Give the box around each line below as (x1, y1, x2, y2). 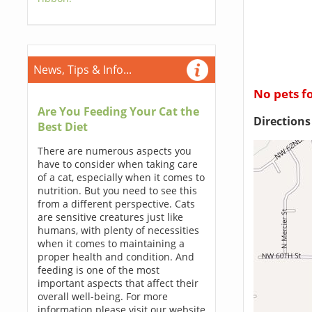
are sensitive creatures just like (37, 210, 183, 224)
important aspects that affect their (37, 276, 198, 290)
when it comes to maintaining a (37, 237, 185, 250)
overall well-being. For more (37, 290, 168, 303)
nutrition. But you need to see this (37, 184, 197, 197)
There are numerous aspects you (37, 144, 192, 157)
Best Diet (37, 119, 88, 134)
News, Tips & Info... (33, 62, 132, 77)
